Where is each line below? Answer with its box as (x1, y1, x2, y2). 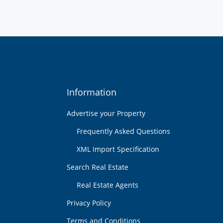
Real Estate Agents (77, 180, 138, 190)
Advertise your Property (67, 109, 145, 118)
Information (67, 86, 116, 98)
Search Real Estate (67, 162, 128, 172)
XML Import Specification (77, 144, 159, 154)
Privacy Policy (67, 198, 111, 208)
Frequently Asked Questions (77, 126, 170, 136)
